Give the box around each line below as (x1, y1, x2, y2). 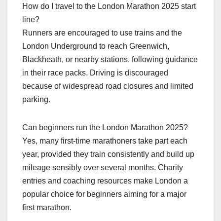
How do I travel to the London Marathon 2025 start (22, 2, 196, 11)
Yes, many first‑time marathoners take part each (22, 137, 187, 146)
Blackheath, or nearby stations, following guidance (22, 55, 198, 64)
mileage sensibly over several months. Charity (22, 163, 183, 172)
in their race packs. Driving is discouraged (22, 69, 168, 77)
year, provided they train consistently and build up (22, 150, 194, 159)
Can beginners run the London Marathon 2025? (22, 123, 188, 132)
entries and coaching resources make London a (22, 177, 188, 185)
